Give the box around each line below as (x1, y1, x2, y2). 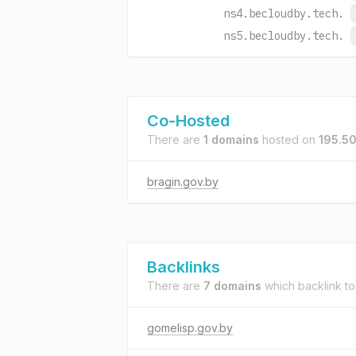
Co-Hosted (147, 111, 230, 130)
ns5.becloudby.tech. (223, 29, 344, 43)
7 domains (203, 279, 261, 292)
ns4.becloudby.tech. (223, 6, 344, 21)
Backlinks (147, 257, 220, 277)
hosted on (259, 133, 319, 146)
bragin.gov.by (147, 175, 219, 188)
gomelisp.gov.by (147, 321, 233, 335)
